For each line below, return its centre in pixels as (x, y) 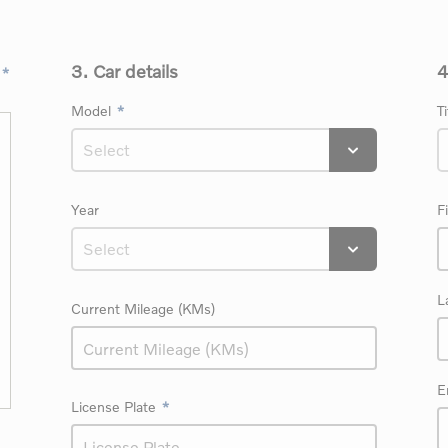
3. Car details (124, 71)
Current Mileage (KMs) (142, 308)
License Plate (113, 406)
